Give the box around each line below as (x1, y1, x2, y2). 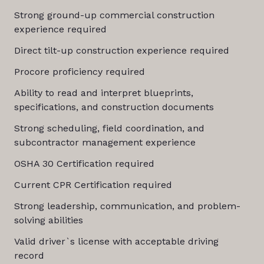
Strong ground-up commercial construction (14, 9, 214, 21)
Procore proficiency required (14, 66, 145, 77)
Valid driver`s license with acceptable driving (14, 236, 219, 247)
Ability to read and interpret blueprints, (14, 87, 193, 98)
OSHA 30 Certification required (14, 158, 154, 169)
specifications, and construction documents (14, 101, 214, 113)
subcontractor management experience (14, 137, 196, 148)
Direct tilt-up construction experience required (14, 45, 229, 56)
